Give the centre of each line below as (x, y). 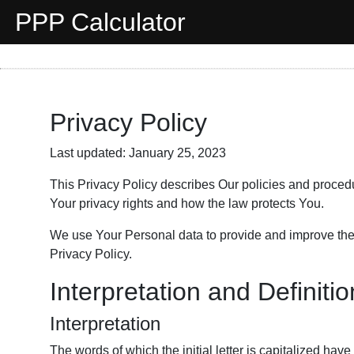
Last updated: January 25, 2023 (138, 153)
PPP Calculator (100, 22)
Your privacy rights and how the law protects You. (187, 203)
